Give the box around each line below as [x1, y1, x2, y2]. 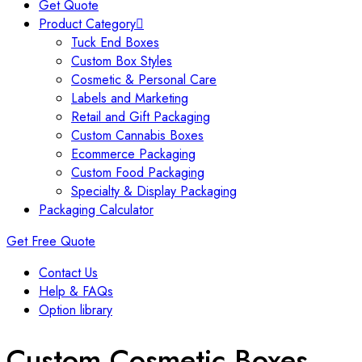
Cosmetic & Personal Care [71, 70, 217, 90]
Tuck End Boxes [71, 33, 159, 53]
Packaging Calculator [39, 200, 154, 220]
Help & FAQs [39, 282, 113, 301]
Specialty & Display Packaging [71, 182, 237, 201]
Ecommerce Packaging [71, 145, 196, 164]
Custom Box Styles [71, 52, 172, 71]
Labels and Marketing [71, 89, 188, 108]
